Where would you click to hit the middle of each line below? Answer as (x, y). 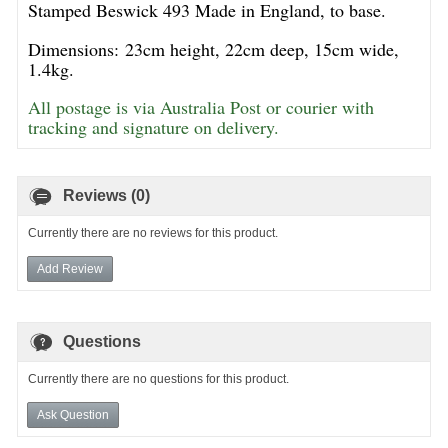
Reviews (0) (106, 195)
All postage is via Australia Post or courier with (201, 107)
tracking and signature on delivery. (153, 127)
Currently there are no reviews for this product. (153, 233)
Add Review (70, 269)
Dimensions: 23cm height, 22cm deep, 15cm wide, (213, 49)
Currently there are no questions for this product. (158, 379)
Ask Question (73, 415)
